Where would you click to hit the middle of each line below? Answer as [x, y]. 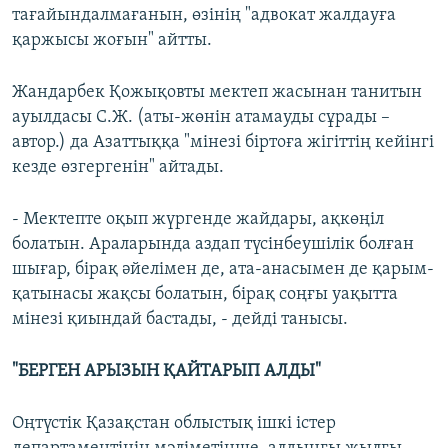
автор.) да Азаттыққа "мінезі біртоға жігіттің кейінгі [223, 143]
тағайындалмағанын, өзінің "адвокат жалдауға [204, 16]
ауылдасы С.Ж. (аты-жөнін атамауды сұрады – [201, 118]
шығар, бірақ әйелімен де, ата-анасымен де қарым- [223, 270]
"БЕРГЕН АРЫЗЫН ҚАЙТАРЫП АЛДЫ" [166, 372]
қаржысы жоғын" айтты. [112, 41]
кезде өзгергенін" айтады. [118, 168]
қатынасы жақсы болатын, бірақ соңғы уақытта [205, 295]
